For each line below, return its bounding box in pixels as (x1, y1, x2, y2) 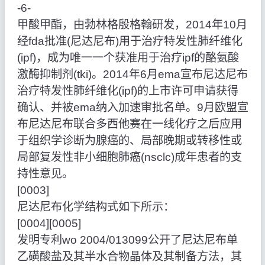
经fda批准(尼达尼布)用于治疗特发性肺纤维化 (17, 35, 243, 48)
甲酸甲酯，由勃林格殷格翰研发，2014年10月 (17, 18, 247, 31)
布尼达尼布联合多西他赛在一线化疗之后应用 (17, 118, 242, 131)
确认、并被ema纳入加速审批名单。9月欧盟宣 (17, 101, 248, 114)
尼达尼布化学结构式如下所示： (17, 201, 174, 214)
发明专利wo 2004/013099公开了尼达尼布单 (17, 234, 238, 247)
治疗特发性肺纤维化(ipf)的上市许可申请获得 (17, 85, 238, 98)
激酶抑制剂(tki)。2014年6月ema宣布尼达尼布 (17, 68, 248, 81)
